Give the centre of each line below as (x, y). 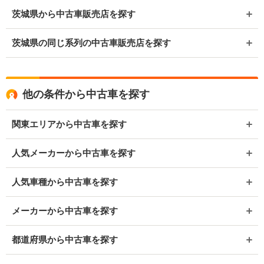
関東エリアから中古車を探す (69, 124)
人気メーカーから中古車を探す (74, 153)
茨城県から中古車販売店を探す (74, 14)
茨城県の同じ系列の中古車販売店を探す (91, 42)
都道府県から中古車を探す (65, 239)
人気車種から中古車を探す (65, 181)
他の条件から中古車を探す (86, 94)
